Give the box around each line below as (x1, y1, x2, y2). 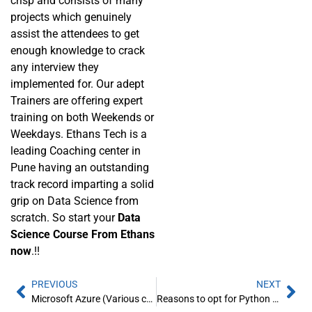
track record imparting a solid (10, 177, 154, 191)
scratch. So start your (10, 210, 118, 224)
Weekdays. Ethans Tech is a (10, 127, 147, 141)
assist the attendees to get (10, 26, 139, 40)
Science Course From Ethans (10, 227, 155, 241)
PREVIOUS (31, 278, 77, 290)
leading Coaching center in (10, 143, 141, 157)
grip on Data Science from (10, 194, 139, 208)
